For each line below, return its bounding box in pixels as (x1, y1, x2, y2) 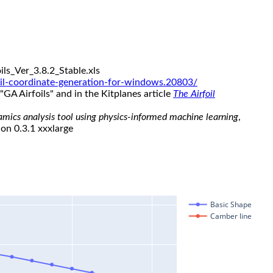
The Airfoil (173, 88, 215, 99)
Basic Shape (210, 199, 252, 210)
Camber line (210, 210, 252, 221)
